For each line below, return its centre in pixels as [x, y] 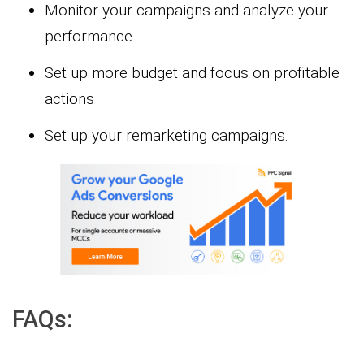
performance [89, 36]
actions [69, 98]
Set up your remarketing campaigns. [167, 135]
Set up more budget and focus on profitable [192, 72]
